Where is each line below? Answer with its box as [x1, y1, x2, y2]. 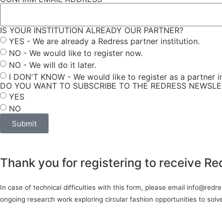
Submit [12, 118, 37, 128]
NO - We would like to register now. [9, 48, 143, 58]
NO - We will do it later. [9, 59, 96, 70]
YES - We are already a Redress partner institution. [9, 36, 200, 46]
